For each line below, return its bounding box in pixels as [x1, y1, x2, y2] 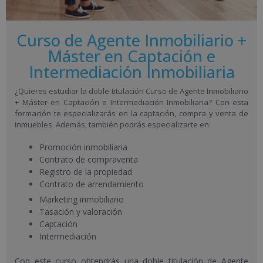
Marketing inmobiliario [39, 193, 124, 205]
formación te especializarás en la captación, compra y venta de [15, 108, 248, 119]
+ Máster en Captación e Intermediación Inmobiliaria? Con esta [15, 97, 248, 108]
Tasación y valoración [39, 205, 122, 217]
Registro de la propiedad [39, 166, 132, 177]
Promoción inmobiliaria [39, 141, 127, 153]
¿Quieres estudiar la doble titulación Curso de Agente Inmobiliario [15, 86, 248, 97]
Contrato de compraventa [39, 153, 138, 165]
